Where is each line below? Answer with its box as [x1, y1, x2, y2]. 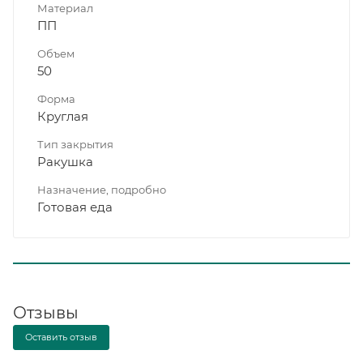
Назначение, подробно [37, 182, 166, 196]
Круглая [37, 108, 88, 124]
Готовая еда [37, 199, 113, 215]
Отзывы [13, 302, 79, 322]
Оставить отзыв [25, 331, 97, 343]
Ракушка [37, 153, 93, 169]
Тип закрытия [37, 137, 113, 151]
